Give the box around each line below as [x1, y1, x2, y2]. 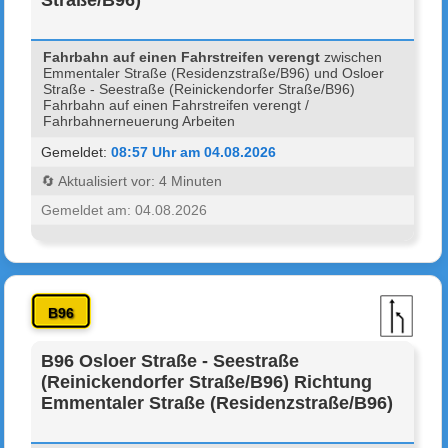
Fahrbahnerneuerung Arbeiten [43, 112, 236, 129]
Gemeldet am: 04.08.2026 [41, 201, 208, 218]
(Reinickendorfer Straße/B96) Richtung [41, 371, 373, 392]
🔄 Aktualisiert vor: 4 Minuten [41, 172, 223, 189]
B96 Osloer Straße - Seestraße [41, 350, 300, 371]
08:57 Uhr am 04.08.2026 [111, 143, 277, 160]
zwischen [320, 48, 383, 65]
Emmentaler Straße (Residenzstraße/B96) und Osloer [43, 64, 385, 81]
